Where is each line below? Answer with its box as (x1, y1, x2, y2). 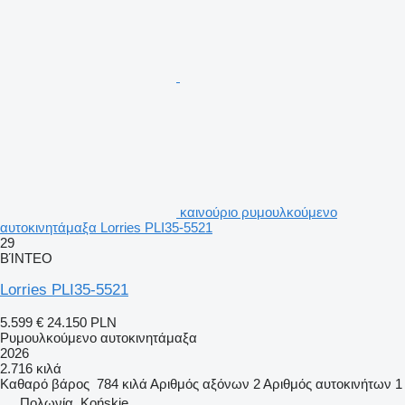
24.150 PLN (47, 314, 117, 330)
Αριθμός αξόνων (150, 375, 250, 391)
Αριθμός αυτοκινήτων (263, 375, 391, 391)
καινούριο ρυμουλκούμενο (180, 203, 337, 220)
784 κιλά (97, 375, 147, 391)
